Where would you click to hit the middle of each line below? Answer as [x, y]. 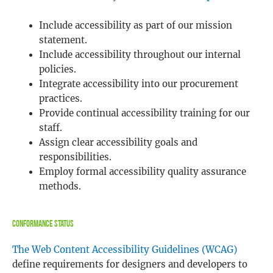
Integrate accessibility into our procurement [138, 84]
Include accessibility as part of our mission [135, 26]
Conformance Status [43, 224]
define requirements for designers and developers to [130, 264]
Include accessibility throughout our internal [140, 55]
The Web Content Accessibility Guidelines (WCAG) [125, 250]
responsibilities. [75, 158]
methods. [60, 187]
